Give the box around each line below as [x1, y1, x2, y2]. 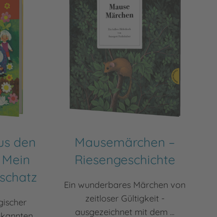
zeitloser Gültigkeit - [85, 193, 165, 204]
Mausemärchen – [75, 134, 175, 150]
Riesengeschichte [74, 152, 175, 168]
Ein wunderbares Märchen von [64, 179, 186, 190]
